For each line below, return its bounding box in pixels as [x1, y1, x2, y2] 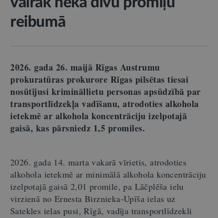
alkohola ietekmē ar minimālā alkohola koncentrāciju [10, 168, 206, 180]
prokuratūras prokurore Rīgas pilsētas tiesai [10, 73, 188, 86]
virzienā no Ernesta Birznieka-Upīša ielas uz [10, 193, 176, 204]
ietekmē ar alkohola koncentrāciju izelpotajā [10, 109, 187, 122]
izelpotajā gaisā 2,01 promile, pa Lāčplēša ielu [10, 181, 184, 192]
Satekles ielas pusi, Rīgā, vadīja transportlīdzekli [10, 205, 192, 217]
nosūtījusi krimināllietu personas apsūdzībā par [10, 85, 201, 98]
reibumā [10, 14, 66, 30]
